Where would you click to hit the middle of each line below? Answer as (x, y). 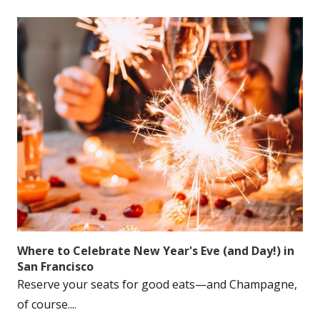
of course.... (47, 304)
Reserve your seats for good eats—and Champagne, (157, 284)
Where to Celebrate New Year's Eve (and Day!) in (156, 251)
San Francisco (55, 266)
